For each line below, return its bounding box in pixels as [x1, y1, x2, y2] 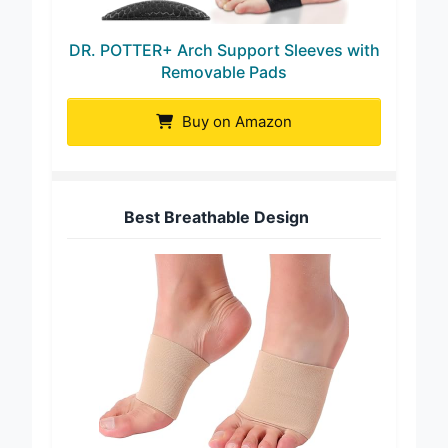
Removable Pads [161, 62, 287, 83]
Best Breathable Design [124, 207, 309, 228]
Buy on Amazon [178, 112, 292, 132]
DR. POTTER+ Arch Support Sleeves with [68, 40, 380, 61]
